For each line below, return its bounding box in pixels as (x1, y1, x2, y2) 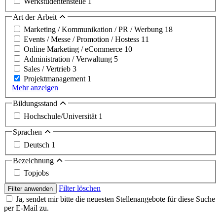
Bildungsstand (13, 99, 59, 108)
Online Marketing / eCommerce (24, 45, 124, 54)
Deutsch (24, 140, 51, 149)
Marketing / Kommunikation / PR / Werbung (24, 25, 165, 34)
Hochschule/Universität (24, 112, 99, 121)
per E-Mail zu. (4, 204, 49, 213)
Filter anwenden (8, 185, 53, 193)
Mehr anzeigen (12, 83, 58, 92)
